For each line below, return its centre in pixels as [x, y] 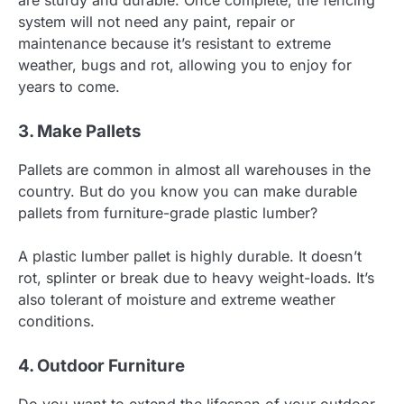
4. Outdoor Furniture [101, 366]
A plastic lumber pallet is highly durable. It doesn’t [190, 256]
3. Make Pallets [79, 131]
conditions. [56, 321]
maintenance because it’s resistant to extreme [174, 43]
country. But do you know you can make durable [188, 191]
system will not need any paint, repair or [156, 21]
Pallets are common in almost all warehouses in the [194, 169]
